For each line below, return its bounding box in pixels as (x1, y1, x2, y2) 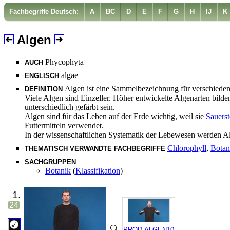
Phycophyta (45, 57, 84, 66)
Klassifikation (75, 166, 120, 175)
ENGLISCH (25, 71, 61, 80)
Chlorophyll (167, 143, 206, 152)
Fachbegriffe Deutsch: (9, 8, 79, 15)
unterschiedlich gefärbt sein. (25, 102, 115, 111)
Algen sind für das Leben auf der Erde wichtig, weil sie (25, 111, 206, 121)
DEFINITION (25, 85, 65, 93)
